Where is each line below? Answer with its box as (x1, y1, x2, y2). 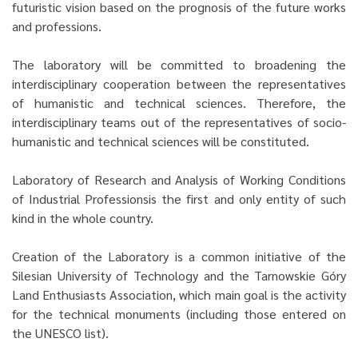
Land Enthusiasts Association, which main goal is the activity (12, 286, 346, 303)
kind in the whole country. (12, 209, 157, 226)
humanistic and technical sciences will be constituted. (12, 133, 309, 149)
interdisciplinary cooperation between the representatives (12, 75, 346, 92)
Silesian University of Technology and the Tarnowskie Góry (12, 267, 346, 284)
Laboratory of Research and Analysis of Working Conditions (12, 171, 346, 188)
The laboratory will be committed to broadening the (12, 56, 346, 73)
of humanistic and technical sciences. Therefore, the (12, 94, 346, 111)
